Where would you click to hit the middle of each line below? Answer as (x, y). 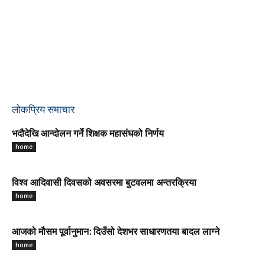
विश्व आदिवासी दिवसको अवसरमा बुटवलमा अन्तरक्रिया (104, 183)
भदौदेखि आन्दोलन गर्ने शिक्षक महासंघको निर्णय (88, 134)
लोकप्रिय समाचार (43, 109)
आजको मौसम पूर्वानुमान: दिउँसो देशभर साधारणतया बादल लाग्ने (116, 232)
